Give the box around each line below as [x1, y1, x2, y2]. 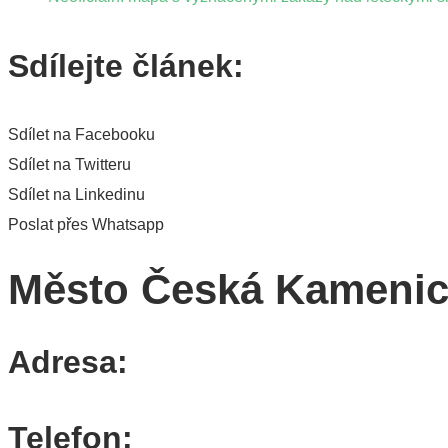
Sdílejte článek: [8, 47, 244, 84]
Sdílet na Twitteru [8, 155, 131, 173]
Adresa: [8, 343, 128, 380]
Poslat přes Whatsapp [8, 215, 164, 233]
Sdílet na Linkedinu [8, 185, 145, 203]
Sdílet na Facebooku [8, 125, 155, 143]
